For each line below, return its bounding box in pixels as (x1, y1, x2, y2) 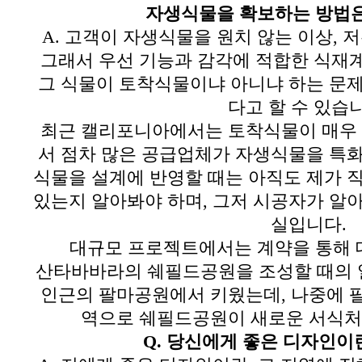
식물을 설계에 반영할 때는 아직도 (32, 168, 301, 187)
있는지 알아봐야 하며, (32, 192, 208, 211)
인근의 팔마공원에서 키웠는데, (40, 285, 286, 305)
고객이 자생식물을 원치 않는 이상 (64, 27, 333, 47)
